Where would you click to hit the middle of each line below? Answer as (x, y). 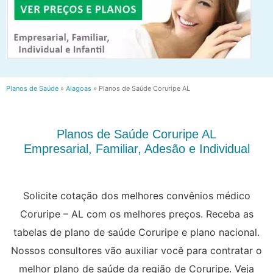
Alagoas (79, 89)
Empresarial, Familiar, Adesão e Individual (136, 148)
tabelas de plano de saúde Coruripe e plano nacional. (136, 232)
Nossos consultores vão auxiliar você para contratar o (136, 250)
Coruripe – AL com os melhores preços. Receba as (136, 214)
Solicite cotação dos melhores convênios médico (136, 195)
